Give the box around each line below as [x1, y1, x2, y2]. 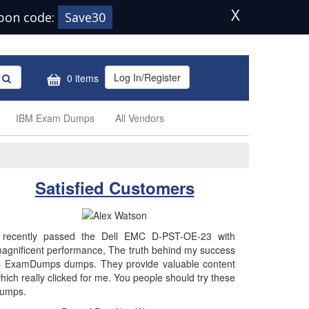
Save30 [65, 9, 106, 26]
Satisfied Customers [34, 176, 195, 199]
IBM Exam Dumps [16, 111, 94, 125]
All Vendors [115, 111, 164, 125]
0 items [64, 71, 99, 86]
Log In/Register [114, 70, 181, 84]
